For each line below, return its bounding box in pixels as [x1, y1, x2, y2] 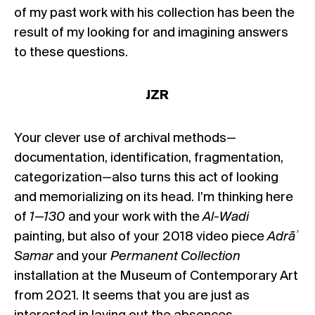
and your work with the [68, 210, 202, 224]
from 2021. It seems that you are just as [14, 288, 250, 303]
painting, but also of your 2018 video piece [14, 229, 267, 244]
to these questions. [14, 45, 128, 60]
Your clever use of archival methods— [14, 131, 236, 146]
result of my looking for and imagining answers [14, 25, 288, 40]
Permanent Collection [110, 249, 240, 264]
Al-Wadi [202, 210, 249, 224]
